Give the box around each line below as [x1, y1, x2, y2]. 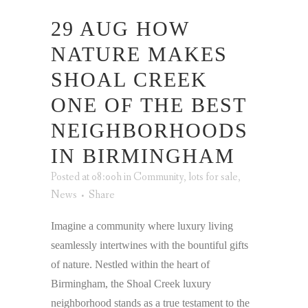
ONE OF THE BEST [51, 93, 246, 116]
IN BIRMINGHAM [51, 144, 235, 167]
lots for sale [188, 169, 238, 184]
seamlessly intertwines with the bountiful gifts [51, 239, 248, 251]
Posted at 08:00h [51, 169, 122, 184]
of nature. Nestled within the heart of [51, 258, 210, 270]
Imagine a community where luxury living [51, 219, 233, 232]
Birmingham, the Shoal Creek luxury [51, 277, 211, 289]
